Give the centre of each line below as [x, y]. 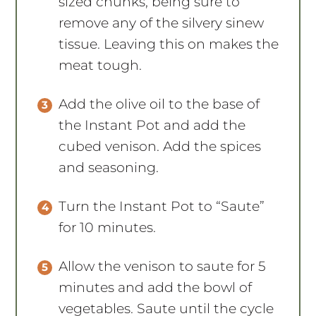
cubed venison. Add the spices [160, 146]
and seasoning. [109, 167]
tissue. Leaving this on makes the [169, 44]
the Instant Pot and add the [152, 125]
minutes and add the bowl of [156, 287]
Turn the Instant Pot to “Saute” [162, 206]
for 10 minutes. [108, 227]
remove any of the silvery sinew [162, 23]
